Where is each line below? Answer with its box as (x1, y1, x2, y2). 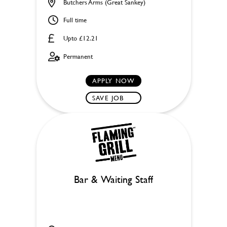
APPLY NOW (92, 75, 135, 85)
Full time (63, 15, 87, 25)
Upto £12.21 (63, 33, 98, 43)
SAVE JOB (92, 93, 124, 102)
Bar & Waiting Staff (74, 171, 153, 186)
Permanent (63, 52, 93, 61)
